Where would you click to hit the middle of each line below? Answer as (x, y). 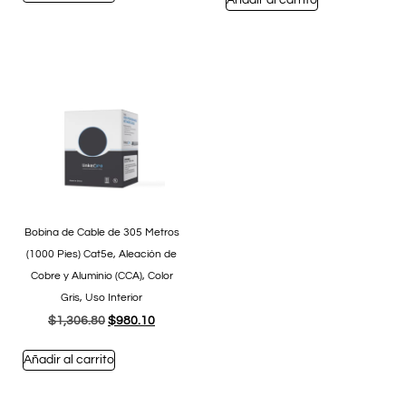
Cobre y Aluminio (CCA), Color (101, 276)
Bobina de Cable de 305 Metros (101, 233)
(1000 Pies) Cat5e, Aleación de (101, 255)
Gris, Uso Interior (101, 298)
